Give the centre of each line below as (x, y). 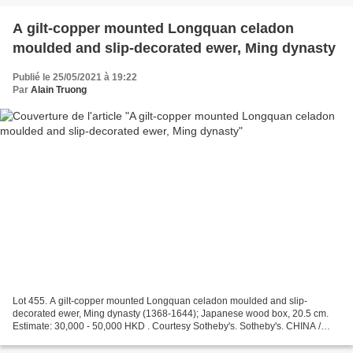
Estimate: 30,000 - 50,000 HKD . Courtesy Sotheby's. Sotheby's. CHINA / (167, 326)
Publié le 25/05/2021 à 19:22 (75, 78)
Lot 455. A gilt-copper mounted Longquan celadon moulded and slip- (160, 301)
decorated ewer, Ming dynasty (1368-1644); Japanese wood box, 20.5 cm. (171, 313)
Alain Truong (59, 90)
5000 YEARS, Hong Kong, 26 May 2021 (98, 338)
